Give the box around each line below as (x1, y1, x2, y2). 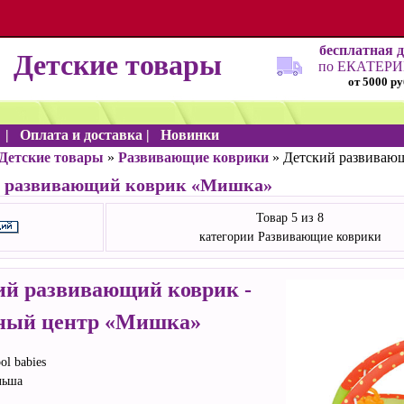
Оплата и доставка (20, 127, 142, 142)
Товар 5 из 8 (256, 211, 324, 225)
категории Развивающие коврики (198, 230, 381, 243)
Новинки (161, 127, 223, 142)
